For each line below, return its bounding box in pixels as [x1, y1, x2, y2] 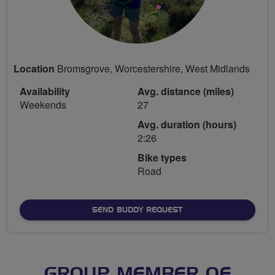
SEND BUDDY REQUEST [92, 206, 182, 214]
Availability [20, 83, 70, 98]
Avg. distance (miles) [137, 83, 234, 98]
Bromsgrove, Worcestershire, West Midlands [55, 61, 250, 76]
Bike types [137, 150, 187, 165]
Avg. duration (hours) [137, 117, 236, 131]
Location [14, 61, 55, 76]
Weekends [20, 97, 66, 112]
